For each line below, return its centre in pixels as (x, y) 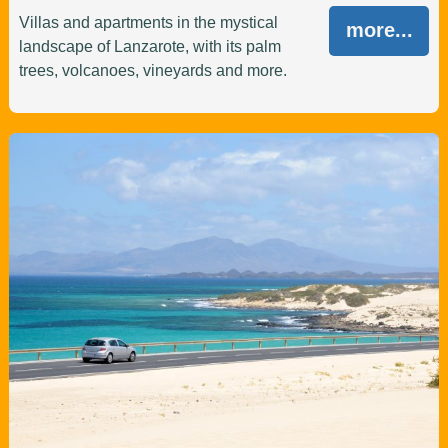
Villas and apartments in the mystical (148, 23)
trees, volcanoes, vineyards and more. (152, 71)
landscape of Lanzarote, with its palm (149, 47)
